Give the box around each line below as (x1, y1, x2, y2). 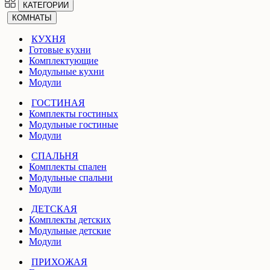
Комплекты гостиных (29, 108, 118, 119)
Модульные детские (29, 225, 111, 236)
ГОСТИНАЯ (31, 97, 85, 108)
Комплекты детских (29, 214, 111, 225)
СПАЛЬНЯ (31, 150, 78, 161)
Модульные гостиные (29, 119, 118, 130)
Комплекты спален (29, 161, 107, 172)
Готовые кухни (29, 44, 91, 55)
